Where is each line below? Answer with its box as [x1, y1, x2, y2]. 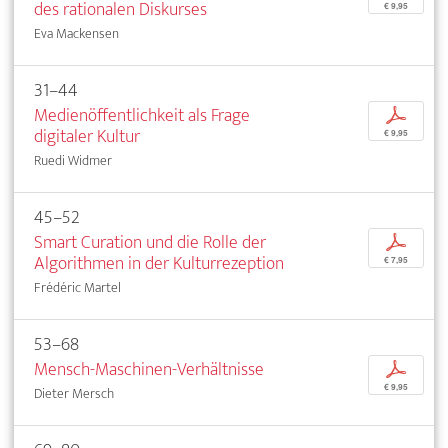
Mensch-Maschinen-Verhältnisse [34, 353, 264, 385]
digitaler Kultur [34, 120, 140, 152]
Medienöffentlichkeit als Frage [34, 99, 250, 131]
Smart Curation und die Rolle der [34, 226, 266, 258]
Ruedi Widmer [34, 148, 112, 172]
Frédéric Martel [34, 275, 121, 299]
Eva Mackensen [34, 21, 119, 45]
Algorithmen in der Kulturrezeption [34, 247, 284, 279]
